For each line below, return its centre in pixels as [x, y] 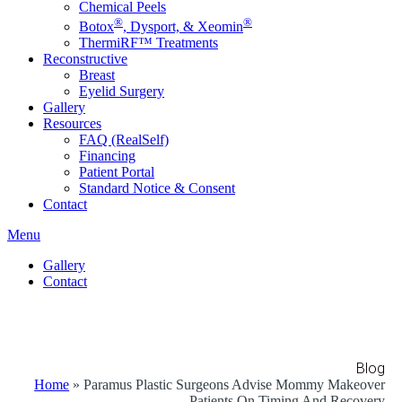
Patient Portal [117, 171]
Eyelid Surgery [122, 91]
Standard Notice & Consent [157, 188]
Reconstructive [85, 58]
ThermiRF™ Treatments [149, 42]
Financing [107, 155]
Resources [72, 123]
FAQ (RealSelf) [124, 139]
